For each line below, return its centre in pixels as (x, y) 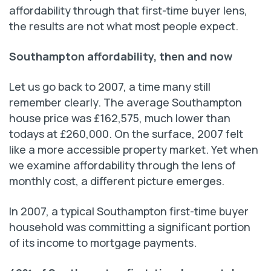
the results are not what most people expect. (124, 26)
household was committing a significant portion (130, 227)
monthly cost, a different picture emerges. (117, 181)
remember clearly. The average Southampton (126, 103)
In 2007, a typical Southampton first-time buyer (129, 211)
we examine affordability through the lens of (122, 165)
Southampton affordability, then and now (121, 57)
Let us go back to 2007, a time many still (110, 87)
